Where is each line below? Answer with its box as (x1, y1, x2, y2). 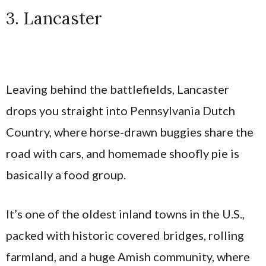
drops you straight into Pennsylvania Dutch (6, 103, 235, 118)
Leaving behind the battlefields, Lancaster (6, 82, 229, 97)
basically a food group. (6, 167, 126, 182)
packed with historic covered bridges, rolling (6, 228, 244, 243)
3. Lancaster (6, 8, 102, 30)
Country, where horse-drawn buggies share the (6, 125, 254, 140)
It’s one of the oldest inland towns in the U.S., (6, 207, 245, 221)
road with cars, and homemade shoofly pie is (6, 146, 239, 161)
